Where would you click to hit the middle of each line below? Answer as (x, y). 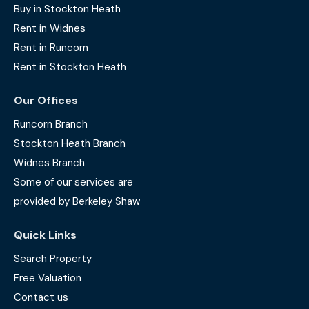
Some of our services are (73, 182)
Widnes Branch (49, 163)
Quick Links (45, 235)
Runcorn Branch (51, 124)
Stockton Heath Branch (70, 144)
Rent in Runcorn (51, 48)
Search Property (53, 259)
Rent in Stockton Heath (70, 67)
